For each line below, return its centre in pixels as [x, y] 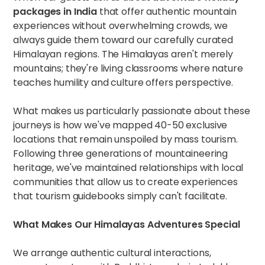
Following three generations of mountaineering [121, 153]
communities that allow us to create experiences [125, 182]
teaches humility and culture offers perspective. [123, 83]
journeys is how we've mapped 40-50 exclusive [120, 125]
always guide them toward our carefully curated [123, 40]
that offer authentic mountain [167, 12]
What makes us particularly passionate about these [132, 111]
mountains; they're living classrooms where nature [128, 68]
